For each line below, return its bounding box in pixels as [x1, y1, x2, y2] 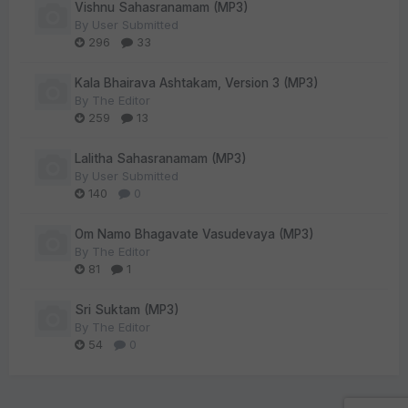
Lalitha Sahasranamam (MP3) [75, 151, 247, 166]
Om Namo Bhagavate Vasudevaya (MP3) [75, 227, 314, 241]
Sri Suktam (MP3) [75, 302, 179, 317]
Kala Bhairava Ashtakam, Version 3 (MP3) [75, 76, 319, 90]
